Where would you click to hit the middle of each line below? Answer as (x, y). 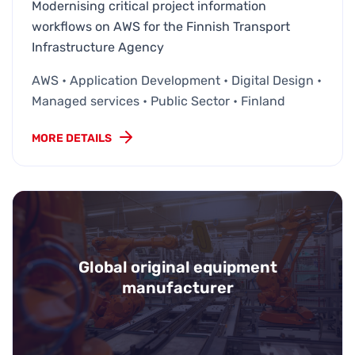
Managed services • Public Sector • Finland (158, 101)
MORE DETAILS (72, 138)
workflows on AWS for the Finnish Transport (161, 26)
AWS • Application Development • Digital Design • (177, 80)
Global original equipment (177, 267)
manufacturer (177, 287)
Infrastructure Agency (98, 47)
